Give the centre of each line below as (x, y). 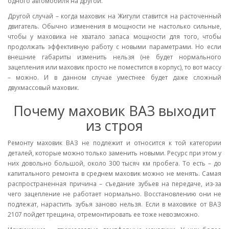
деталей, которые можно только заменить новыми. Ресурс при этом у (114, 153)
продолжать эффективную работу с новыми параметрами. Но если (114, 47)
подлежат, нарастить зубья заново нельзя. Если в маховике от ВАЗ (114, 204)
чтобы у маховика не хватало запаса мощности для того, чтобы (114, 37)
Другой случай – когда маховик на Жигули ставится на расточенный (114, 16)
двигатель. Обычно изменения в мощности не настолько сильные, (114, 26)
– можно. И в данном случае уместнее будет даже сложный (114, 77)
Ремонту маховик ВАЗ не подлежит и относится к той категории (114, 143)
